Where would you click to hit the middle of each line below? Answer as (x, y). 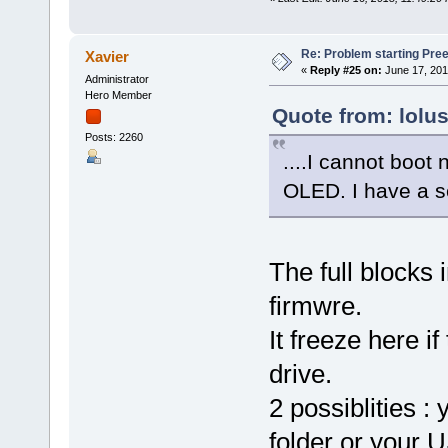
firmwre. (315, 305)
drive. (300, 373)
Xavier (107, 56)
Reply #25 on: (345, 70)
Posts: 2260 (113, 137)
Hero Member (118, 94)
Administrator (116, 78)
